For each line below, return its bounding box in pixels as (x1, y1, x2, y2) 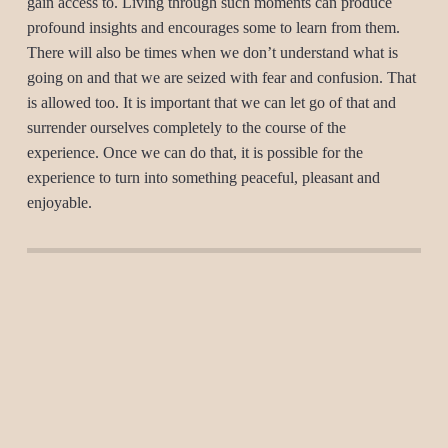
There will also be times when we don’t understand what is (26, 44, 398, 61)
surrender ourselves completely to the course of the (26, 119, 346, 136)
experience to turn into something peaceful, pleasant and (26, 169, 380, 186)
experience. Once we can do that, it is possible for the (26, 144, 363, 161)
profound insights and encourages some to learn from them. (26, 19, 400, 36)
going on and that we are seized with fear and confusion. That (26, 69, 416, 86)
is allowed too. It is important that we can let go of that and (26, 94, 396, 111)
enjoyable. (26, 194, 92, 211)
